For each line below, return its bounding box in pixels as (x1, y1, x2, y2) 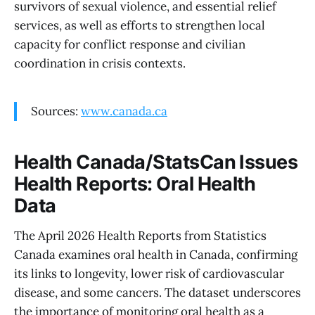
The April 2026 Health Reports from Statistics (14, 228, 266, 243)
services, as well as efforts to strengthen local (14, 18, 265, 34)
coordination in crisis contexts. (14, 56, 186, 72)
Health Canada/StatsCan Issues (14, 150, 298, 174)
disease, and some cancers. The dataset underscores (14, 285, 301, 300)
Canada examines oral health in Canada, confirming (14, 247, 297, 262)
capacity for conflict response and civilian (14, 37, 245, 53)
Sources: (31, 103, 81, 119)
